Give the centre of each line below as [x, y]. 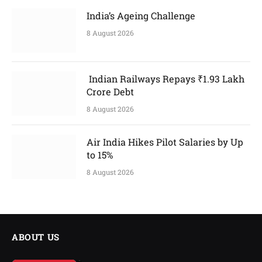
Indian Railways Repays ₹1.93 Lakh [166, 79]
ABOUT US [36, 237]
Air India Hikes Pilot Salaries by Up [165, 142]
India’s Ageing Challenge [141, 15]
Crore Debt [110, 92]
